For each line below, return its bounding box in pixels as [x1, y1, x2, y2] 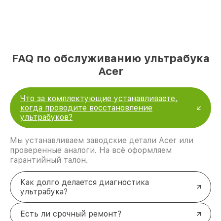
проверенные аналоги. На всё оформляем [10, 146, 172, 155]
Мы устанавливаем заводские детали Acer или [10, 136, 193, 146]
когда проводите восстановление [20, 103, 152, 113]
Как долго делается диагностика [20, 178, 149, 187]
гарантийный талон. [10, 155, 88, 165]
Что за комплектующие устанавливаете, [20, 94, 178, 104]
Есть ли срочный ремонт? [20, 209, 121, 219]
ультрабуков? [20, 112, 73, 122]
